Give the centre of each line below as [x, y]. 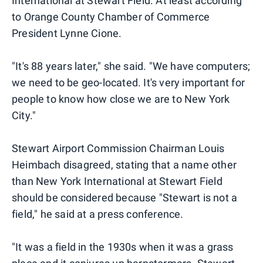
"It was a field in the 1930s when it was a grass [123, 247]
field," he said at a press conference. [98, 214]
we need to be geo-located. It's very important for [129, 82]
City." [24, 115]
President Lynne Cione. [67, 33]
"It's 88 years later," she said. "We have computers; [131, 66]
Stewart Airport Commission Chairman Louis [118, 148]
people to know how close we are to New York [121, 99]
